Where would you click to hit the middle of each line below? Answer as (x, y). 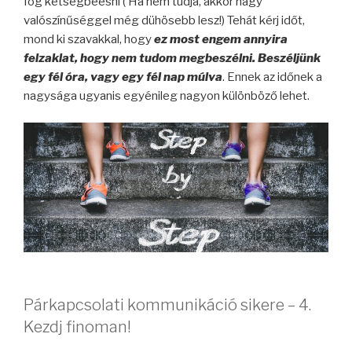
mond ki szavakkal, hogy (88, 39)
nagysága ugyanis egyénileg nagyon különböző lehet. (167, 95)
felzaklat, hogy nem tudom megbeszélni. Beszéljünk (172, 58)
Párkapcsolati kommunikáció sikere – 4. (167, 304)
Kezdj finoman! (77, 326)
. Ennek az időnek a (272, 77)
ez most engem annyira (220, 39)
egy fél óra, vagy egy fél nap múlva (123, 77)
